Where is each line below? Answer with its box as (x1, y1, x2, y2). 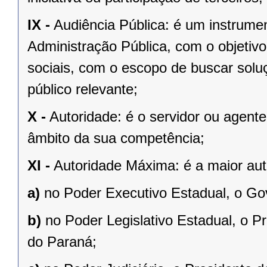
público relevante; (27, 81, 138, 98)
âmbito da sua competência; (27, 130, 204, 147)
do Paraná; (27, 234, 97, 250)
